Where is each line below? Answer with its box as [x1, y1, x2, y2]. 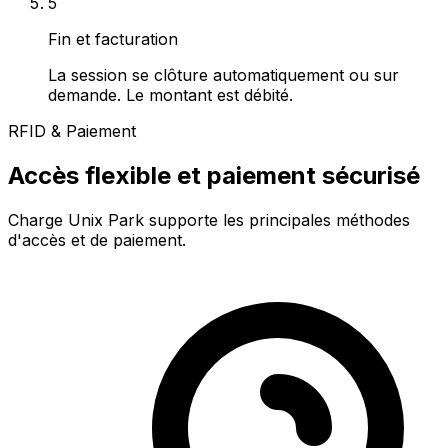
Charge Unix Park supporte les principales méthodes [8, 210, 410, 231]
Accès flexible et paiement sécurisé [8, 161, 420, 191]
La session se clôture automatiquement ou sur [48, 65, 399, 86]
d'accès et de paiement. [8, 230, 186, 251]
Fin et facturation [48, 29, 178, 50]
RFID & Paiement [8, 121, 136, 142]
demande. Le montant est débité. [48, 85, 293, 106]
